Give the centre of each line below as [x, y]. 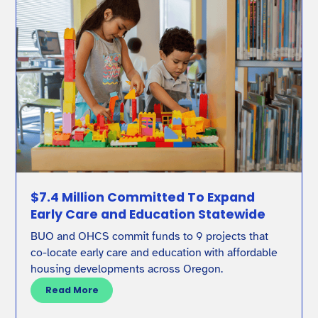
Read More [72, 290]
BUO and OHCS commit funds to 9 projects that [150, 237]
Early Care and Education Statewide [148, 214]
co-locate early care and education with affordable [154, 253]
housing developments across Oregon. [127, 269]
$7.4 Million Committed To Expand [143, 197]
